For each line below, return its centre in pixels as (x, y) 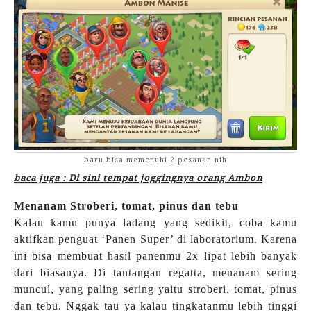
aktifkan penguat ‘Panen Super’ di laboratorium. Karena (155, 239)
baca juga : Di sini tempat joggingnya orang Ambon (138, 178)
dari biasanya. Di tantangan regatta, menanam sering (155, 272)
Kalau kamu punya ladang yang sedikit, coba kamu (155, 222)
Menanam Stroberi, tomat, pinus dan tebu (126, 205)
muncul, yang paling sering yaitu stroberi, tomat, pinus (155, 289)
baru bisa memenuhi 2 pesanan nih (155, 160)
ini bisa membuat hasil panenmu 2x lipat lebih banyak (155, 255)
